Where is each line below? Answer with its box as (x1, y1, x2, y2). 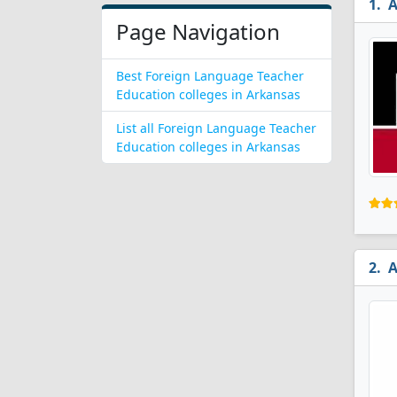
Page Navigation (116, 17, 280, 46)
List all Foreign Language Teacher (116, 120, 316, 136)
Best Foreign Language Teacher (116, 67, 304, 84)
